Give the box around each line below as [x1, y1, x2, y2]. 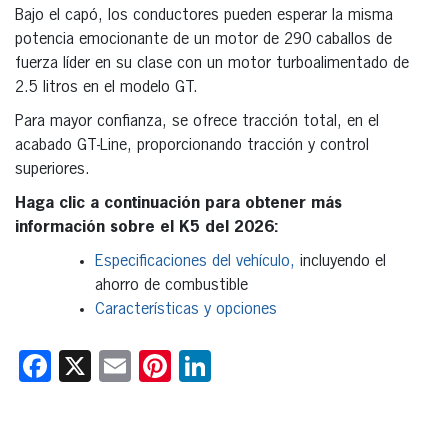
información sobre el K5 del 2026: [15, 219, 279, 236]
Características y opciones [95, 301, 277, 318]
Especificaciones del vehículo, [95, 253, 300, 270]
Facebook [51, 349, 178, 382]
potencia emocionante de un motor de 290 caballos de [15, 31, 392, 48]
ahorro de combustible [95, 277, 248, 294]
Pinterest [171, 349, 290, 382]
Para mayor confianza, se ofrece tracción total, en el [15, 113, 379, 130]
